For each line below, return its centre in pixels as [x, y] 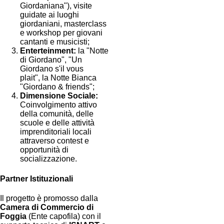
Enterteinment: [48, 51]
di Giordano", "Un [51, 60]
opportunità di [44, 150]
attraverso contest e [54, 141]
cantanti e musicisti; [55, 42]
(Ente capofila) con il [64, 216]
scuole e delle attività [57, 123]
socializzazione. [48, 159]
